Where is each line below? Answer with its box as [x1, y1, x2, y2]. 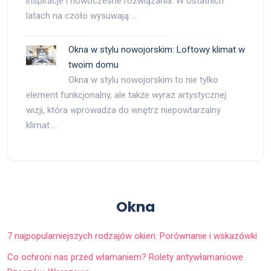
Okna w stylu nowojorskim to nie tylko [68, 74, 218, 86]
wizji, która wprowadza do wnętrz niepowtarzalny [26, 105, 221, 116]
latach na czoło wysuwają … [26, 10, 137, 22]
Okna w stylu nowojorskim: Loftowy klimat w [68, 44, 245, 56]
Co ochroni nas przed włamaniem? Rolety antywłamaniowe [7, 252, 243, 263]
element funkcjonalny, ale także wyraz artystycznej [26, 90, 226, 101]
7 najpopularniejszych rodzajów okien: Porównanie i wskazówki [7, 230, 257, 242]
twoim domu [68, 59, 119, 71]
